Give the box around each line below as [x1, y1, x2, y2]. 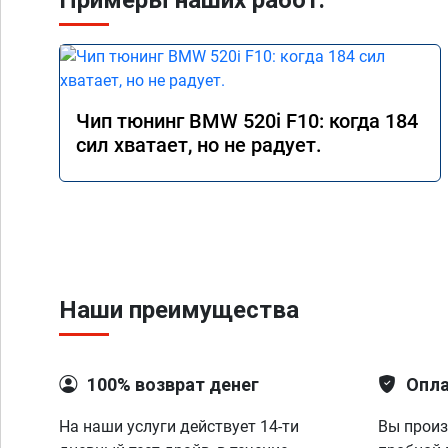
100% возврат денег [87, 374, 259, 395]
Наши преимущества [59, 296, 299, 324]
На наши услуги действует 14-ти [59, 417, 299, 436]
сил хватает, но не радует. [76, 133, 322, 157]
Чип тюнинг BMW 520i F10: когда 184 [76, 109, 418, 133]
